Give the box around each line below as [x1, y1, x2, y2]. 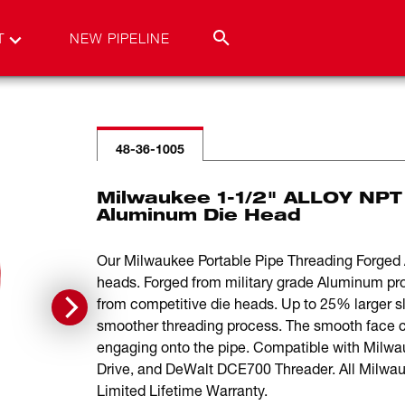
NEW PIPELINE [70, 29, 170, 47]
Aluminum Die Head [96, 203, 301, 224]
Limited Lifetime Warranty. [96, 381, 268, 400]
